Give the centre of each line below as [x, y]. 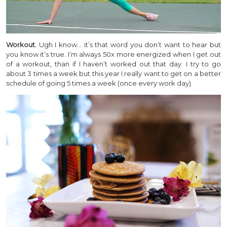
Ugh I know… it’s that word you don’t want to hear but [129, 44]
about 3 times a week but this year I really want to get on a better [113, 73]
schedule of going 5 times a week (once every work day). [99, 83]
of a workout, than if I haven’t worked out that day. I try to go [113, 64]
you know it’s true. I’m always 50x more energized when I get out [113, 54]
